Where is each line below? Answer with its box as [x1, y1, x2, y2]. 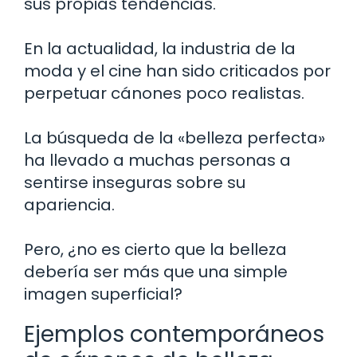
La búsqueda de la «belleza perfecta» [24, 126, 325, 149]
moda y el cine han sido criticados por [24, 59, 331, 82]
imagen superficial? [24, 282, 182, 305]
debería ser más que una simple [24, 260, 288, 283]
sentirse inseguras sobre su [24, 171, 245, 194]
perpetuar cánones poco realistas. [24, 81, 304, 104]
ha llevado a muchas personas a [24, 148, 291, 171]
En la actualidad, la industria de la [24, 37, 296, 60]
